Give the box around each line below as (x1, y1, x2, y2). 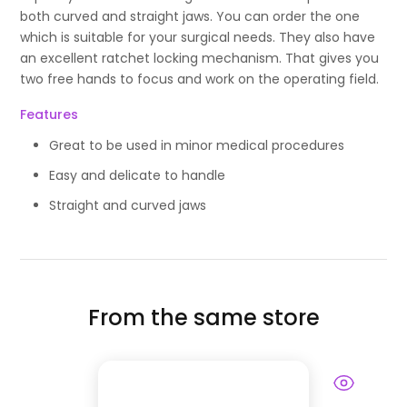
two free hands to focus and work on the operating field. (20, 70, 380, 89)
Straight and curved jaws (49, 196, 207, 215)
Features (20, 105, 79, 124)
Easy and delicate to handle (49, 166, 226, 185)
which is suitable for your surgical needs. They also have (20, 28, 376, 47)
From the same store (87, 303, 320, 333)
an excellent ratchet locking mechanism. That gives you (20, 49, 380, 68)
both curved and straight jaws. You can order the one (20, 7, 361, 26)
